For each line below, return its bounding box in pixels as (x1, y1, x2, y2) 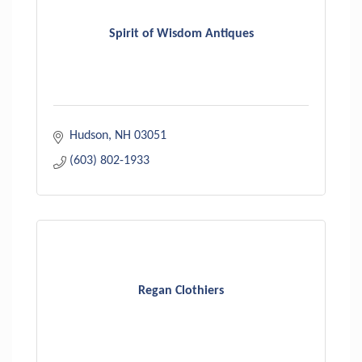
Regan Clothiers (138, 284, 224, 298)
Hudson (69, 128, 108, 142)
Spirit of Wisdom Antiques (108, 27, 254, 41)
